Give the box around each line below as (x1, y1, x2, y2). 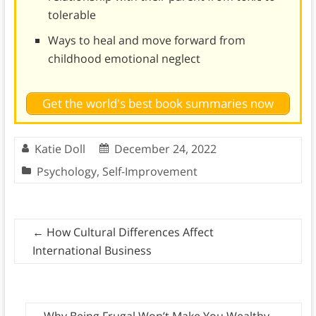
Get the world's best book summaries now (42, 95, 274, 112)
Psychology (36, 164, 97, 180)
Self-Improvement (102, 164, 197, 180)
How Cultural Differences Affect (43, 224, 214, 241)
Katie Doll (34, 141, 85, 157)
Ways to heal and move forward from (47, 32, 245, 48)
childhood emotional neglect (47, 50, 200, 66)
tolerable (47, 6, 96, 23)
